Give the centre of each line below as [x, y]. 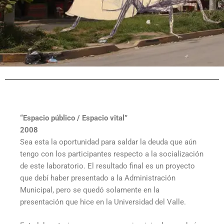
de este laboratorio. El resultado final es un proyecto [107, 166]
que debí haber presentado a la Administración [98, 178]
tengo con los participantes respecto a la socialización [112, 154]
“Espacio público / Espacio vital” [74, 118]
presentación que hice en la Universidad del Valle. [103, 202]
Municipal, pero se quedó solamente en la [90, 190]
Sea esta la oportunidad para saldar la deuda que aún [108, 142]
